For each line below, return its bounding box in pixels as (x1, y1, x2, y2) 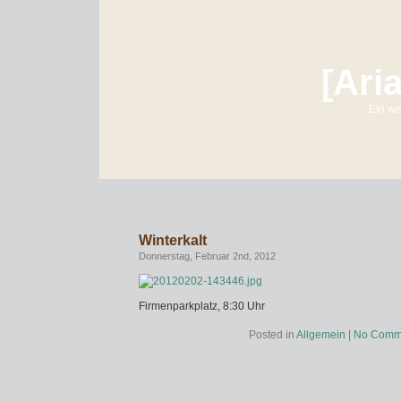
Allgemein (295, 328, 346, 341)
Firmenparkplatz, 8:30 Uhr (139, 300, 265, 312)
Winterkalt (139, 233, 207, 248)
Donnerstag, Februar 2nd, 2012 (139, 251, 276, 261)
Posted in (248, 328, 296, 341)
